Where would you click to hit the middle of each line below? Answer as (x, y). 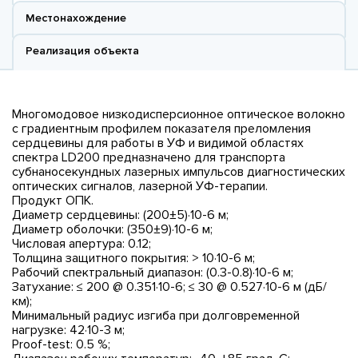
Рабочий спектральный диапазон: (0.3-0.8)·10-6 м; (153, 272)
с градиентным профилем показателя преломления (161, 128)
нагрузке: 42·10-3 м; (68, 330)
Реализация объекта (82, 50)
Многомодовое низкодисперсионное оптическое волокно (179, 114)
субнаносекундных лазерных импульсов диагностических (179, 171)
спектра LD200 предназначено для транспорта (149, 157)
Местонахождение (76, 18)
